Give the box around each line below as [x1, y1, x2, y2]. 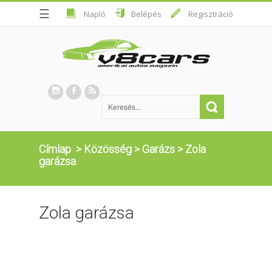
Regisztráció [188, 8, 233, 19]
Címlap [39, 142, 71, 155]
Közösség [84, 142, 132, 155]
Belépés [131, 8, 161, 19]
